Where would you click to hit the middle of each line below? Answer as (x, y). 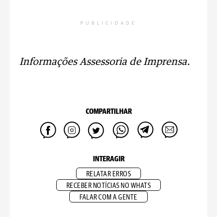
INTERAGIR (108, 159)
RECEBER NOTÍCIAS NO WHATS (108, 186)
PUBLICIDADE (108, 23)
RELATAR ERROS (108, 174)
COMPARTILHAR (108, 112)
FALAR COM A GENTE (108, 197)
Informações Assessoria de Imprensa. (105, 62)
